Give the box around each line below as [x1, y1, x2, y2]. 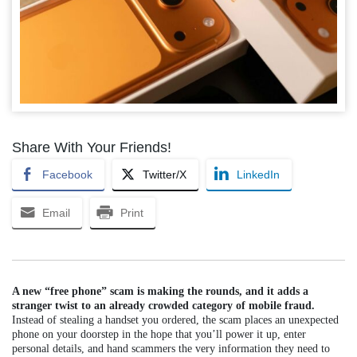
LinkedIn [237, 168, 280, 182]
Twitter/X [143, 168, 186, 182]
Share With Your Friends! [12, 139, 171, 156]
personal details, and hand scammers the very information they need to [12, 343, 330, 355]
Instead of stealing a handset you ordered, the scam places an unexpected [12, 314, 339, 327]
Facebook [42, 168, 92, 182]
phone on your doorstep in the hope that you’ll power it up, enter [12, 328, 306, 341]
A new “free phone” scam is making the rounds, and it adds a [12, 285, 308, 298]
